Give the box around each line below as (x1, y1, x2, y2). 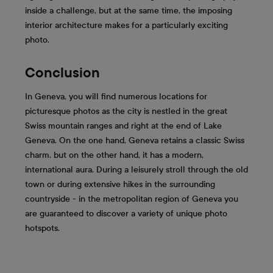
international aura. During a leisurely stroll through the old (25, 165, 248, 175)
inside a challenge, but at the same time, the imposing (25, 5, 232, 16)
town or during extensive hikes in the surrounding (25, 179, 215, 190)
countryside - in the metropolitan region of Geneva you (25, 194, 238, 205)
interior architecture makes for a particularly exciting (25, 19, 228, 30)
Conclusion (25, 64, 100, 80)
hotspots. (25, 223, 60, 234)
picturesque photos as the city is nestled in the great (25, 106, 227, 117)
